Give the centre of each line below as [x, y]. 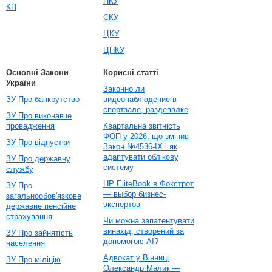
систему [118, 167]
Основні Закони [37, 73]
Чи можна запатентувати [149, 221]
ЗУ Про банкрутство [43, 99]
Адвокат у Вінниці [136, 258]
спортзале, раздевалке [146, 110]
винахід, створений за [144, 231]
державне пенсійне [41, 206]
